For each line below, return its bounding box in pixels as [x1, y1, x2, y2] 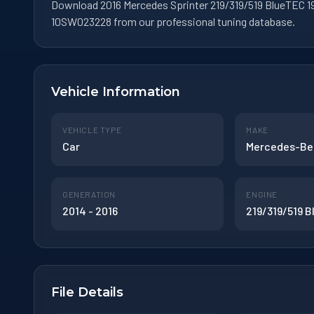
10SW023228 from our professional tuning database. [51, 14, 295, 28]
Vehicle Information [51, 83, 180, 100]
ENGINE [246, 189, 278, 199]
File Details [51, 284, 123, 300]
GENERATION [62, 189, 116, 199]
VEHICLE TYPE [62, 124, 122, 135]
